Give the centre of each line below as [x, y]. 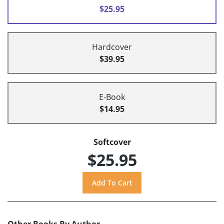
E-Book [112, 97]
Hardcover [112, 47]
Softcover [112, 142]
